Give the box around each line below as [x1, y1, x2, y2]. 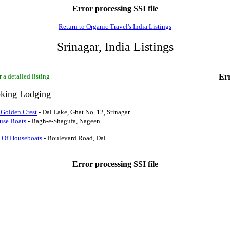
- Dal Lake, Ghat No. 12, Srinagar [37, 108, 130, 116]
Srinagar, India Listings [56, 40, 174, 53]
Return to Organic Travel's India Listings [59, 23, 171, 30]
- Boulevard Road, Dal [42, 134, 106, 142]
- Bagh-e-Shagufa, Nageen [26, 117, 100, 125]
